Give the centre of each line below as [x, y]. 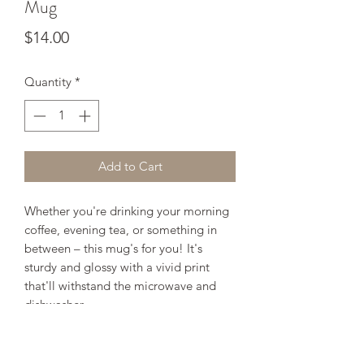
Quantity [48, 82]
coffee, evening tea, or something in [121, 229]
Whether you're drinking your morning [127, 210]
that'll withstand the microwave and [120, 285]
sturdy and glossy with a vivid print [117, 266]
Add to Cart [130, 166]
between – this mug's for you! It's [113, 248]
